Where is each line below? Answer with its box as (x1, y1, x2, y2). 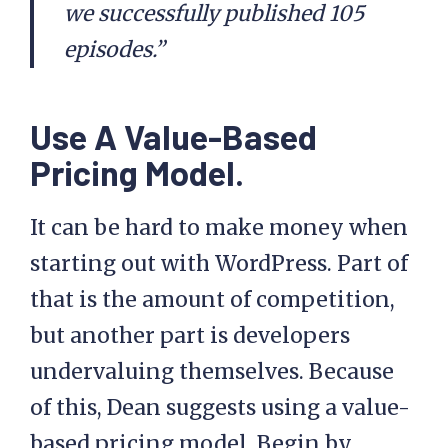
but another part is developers (30, 322, 350, 349)
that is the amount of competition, (30, 286, 395, 313)
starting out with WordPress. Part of (30, 250, 408, 277)
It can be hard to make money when (30, 214, 408, 241)
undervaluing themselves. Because (30, 358, 394, 385)
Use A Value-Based (30, 115, 317, 157)
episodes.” (64, 36, 164, 63)
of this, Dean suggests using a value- (30, 394, 410, 421)
